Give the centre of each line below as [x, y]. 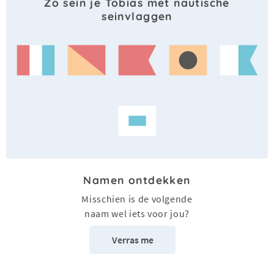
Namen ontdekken [137, 180]
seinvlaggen [137, 16]
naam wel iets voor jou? [137, 214]
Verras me [132, 240]
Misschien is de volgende [137, 199]
